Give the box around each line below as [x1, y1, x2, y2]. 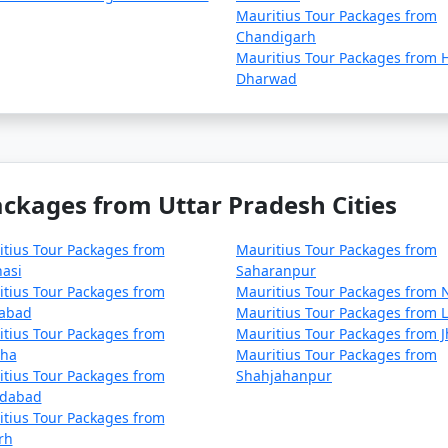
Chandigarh [236, 27, 316, 46]
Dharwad [236, 69, 297, 88]
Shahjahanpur [236, 366, 332, 385]
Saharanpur [236, 261, 316, 280]
